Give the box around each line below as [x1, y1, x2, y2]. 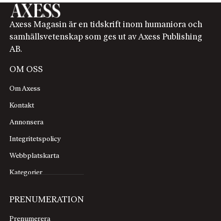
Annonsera [9, 118, 44, 126]
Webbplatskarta [9, 152, 60, 160]
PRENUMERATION [9, 195, 84, 204]
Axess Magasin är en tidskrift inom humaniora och [9, 20, 203, 29]
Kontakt [9, 102, 35, 110]
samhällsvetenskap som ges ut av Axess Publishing [9, 33, 203, 41]
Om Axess [9, 85, 41, 93]
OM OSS [9, 65, 43, 74]
